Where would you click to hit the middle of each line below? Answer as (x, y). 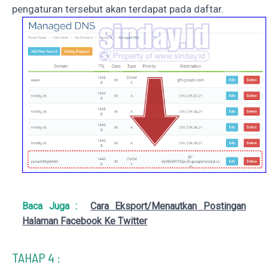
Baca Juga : (50, 206)
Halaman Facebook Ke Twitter (85, 221)
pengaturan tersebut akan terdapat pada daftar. (118, 9)
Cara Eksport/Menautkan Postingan (168, 206)
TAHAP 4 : (36, 257)
